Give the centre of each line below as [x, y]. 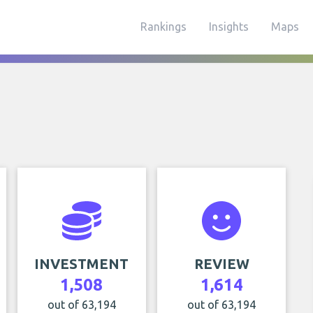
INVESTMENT [82, 264]
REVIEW [221, 264]
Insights [229, 27]
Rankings [163, 27]
